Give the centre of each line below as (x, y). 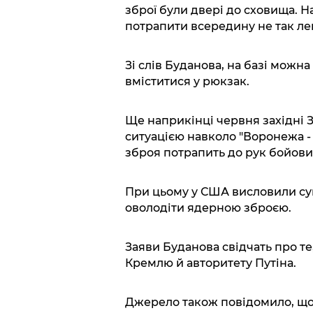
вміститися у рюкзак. (187, 81)
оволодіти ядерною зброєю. (208, 208)
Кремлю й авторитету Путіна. (210, 263)
